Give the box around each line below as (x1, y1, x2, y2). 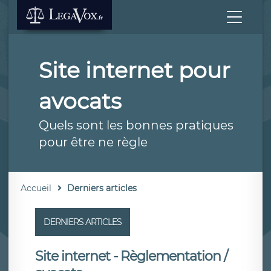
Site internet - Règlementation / (35, 248, 227, 264)
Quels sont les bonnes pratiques (39, 118, 233, 132)
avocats (39, 88, 122, 114)
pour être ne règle (39, 135, 148, 149)
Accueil (21, 183, 51, 194)
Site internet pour (39, 57, 230, 83)
